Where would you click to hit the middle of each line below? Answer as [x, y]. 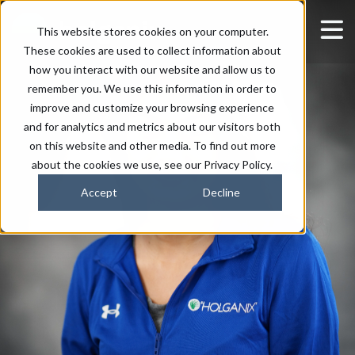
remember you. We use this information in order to [152, 88]
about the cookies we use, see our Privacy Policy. [152, 164]
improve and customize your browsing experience [152, 107]
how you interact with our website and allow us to [152, 69]
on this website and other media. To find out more [152, 145]
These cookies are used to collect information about [152, 50]
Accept [99, 193]
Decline [221, 193]
